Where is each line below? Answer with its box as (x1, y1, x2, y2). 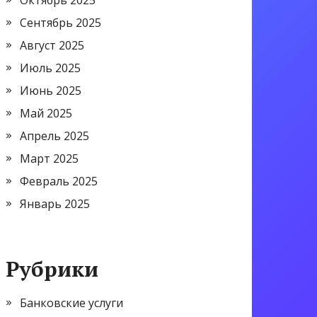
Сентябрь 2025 (20, 15, 101, 31)
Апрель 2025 (20, 128, 89, 144)
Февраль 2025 (20, 173, 98, 190)
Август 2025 (20, 38, 84, 54)
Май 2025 (20, 105, 72, 122)
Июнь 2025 (20, 83, 81, 99)
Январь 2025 (20, 196, 90, 212)
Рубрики (6, 255, 98, 284)
